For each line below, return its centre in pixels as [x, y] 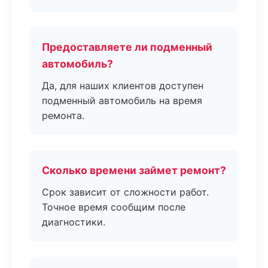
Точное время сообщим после [114, 207]
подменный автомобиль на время [122, 100]
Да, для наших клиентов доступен [123, 86]
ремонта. [63, 115]
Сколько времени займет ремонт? [134, 170]
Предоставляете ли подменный [127, 47]
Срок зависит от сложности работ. [125, 192]
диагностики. [74, 222]
